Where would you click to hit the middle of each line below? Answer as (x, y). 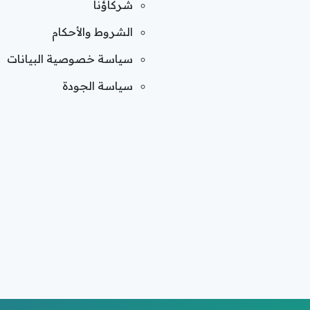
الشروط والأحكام (92, 31)
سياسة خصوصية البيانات (70, 58)
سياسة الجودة (98, 85)
